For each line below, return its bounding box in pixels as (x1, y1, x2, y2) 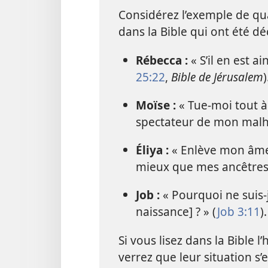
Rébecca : (135, 51, 191, 68)
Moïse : (135, 96, 179, 113)
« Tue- (178, 96, 211, 113)
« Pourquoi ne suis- (162, 187, 267, 203)
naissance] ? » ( (135, 203, 217, 220)
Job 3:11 (217, 203, 260, 220)
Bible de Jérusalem (170, 68, 263, 85)
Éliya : (135, 142, 172, 159)
